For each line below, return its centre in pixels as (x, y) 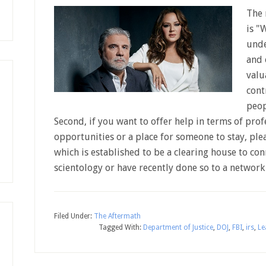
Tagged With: (121, 227)
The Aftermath (117, 216)
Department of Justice (178, 227)
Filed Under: (74, 216)
